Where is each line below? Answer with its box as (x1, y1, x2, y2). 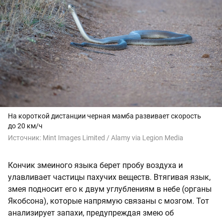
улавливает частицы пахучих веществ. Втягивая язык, (8, 172, 211, 182)
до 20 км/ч (8, 122, 43, 130)
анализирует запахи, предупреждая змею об (8, 208, 174, 218)
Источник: (8, 134, 43, 142)
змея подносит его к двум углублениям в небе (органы (8, 184, 212, 194)
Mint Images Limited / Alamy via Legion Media (43, 134, 183, 142)
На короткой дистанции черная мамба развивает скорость (8, 112, 201, 120)
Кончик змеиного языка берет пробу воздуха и (8, 161, 183, 170)
